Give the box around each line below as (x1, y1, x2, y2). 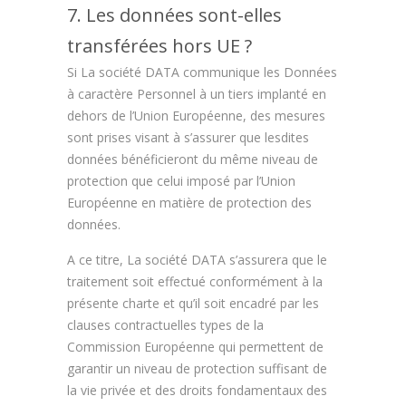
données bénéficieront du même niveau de (67, 150, 318, 168)
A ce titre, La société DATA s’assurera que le (67, 251, 327, 268)
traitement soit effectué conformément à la (67, 273, 323, 290)
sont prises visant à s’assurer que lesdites (67, 129, 309, 146)
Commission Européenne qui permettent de (67, 338, 324, 355)
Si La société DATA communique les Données (67, 63, 337, 81)
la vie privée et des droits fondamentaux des (67, 382, 327, 399)
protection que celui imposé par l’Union (67, 172, 295, 189)
